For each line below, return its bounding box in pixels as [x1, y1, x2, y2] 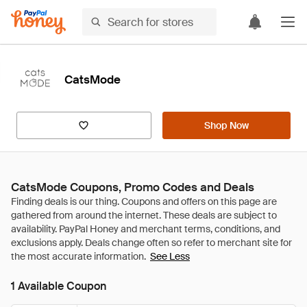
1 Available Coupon [11, 279, 106, 293]
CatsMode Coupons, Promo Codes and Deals [11, 180, 254, 195]
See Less [150, 250, 190, 262]
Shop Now [204, 119, 249, 132]
